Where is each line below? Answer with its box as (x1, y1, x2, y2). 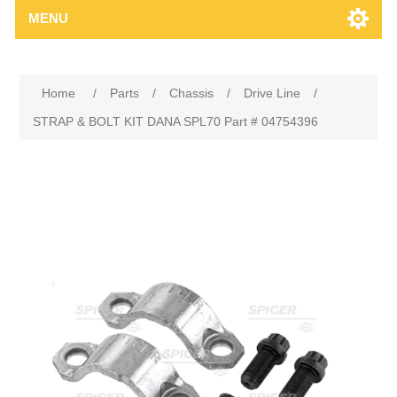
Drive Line (244, 86, 301, 100)
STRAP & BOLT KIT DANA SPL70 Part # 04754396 (33, 114, 319, 128)
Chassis (169, 86, 214, 100)
